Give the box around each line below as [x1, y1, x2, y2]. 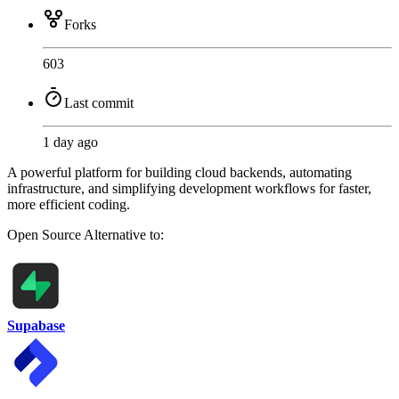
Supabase [7, 318, 65, 334]
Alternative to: [84, 227, 164, 243]
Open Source [7, 227, 84, 243]
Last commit [64, 95, 134, 111]
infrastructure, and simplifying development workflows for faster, [7, 181, 371, 197]
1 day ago [43, 134, 98, 151]
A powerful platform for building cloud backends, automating [7, 165, 352, 181]
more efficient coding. [7, 197, 130, 213]
